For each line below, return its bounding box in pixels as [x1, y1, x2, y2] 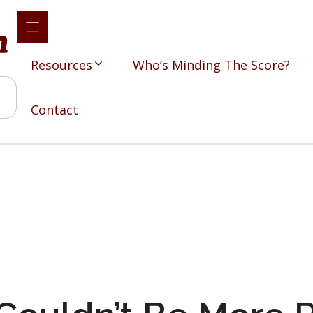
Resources [31, 57, 93, 73]
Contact [31, 101, 79, 118]
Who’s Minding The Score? [133, 57, 291, 73]
